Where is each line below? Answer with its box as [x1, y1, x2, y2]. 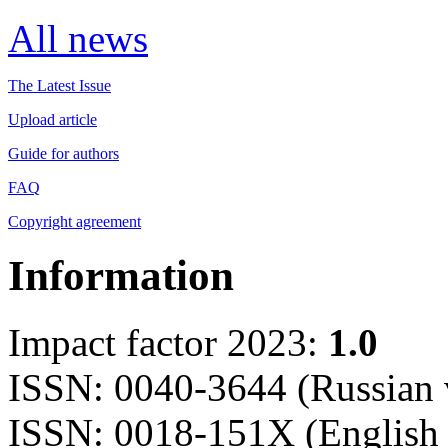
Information [8, 251, 234, 299]
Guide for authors [8, 145, 119, 163]
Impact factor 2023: [8, 320, 318, 364]
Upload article [8, 111, 97, 129]
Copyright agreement [8, 213, 141, 231]
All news [8, 17, 148, 61]
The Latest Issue [8, 77, 111, 95]
